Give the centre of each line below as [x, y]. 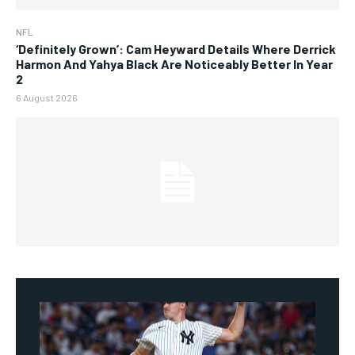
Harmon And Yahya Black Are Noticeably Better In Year [174, 64]
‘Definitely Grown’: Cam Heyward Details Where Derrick [176, 49]
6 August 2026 [47, 98]
